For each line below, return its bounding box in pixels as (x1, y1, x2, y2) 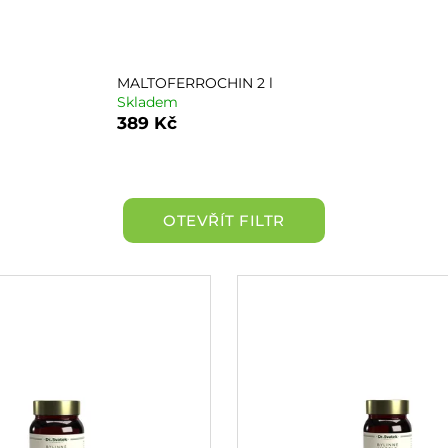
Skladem (116, 92, 178, 111)
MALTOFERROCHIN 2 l (116, 73, 273, 92)
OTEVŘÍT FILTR (163, 211, 285, 230)
